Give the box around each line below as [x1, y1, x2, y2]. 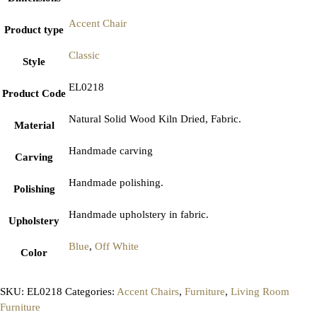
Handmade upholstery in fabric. [69, 209, 209, 221]
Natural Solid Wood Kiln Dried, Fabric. [69, 113, 241, 125]
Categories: [65, 286, 117, 298]
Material [13, 120, 54, 132]
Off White [95, 241, 139, 253]
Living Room [231, 286, 289, 298]
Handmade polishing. [69, 177, 163, 189]
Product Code [2, 88, 66, 100]
